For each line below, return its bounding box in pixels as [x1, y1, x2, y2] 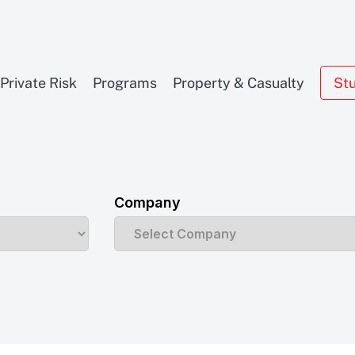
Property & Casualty [172, 74, 304, 91]
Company [114, 194, 181, 211]
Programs [92, 74, 157, 91]
